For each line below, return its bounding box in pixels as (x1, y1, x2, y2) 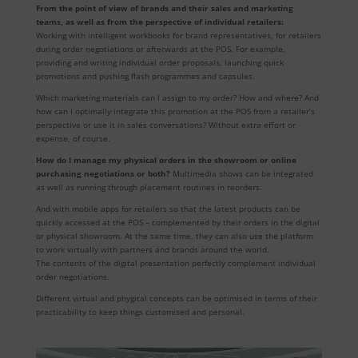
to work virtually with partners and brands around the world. (35, 243, 269, 255)
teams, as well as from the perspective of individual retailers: (35, 15, 284, 27)
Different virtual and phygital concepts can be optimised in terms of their (35, 292, 317, 304)
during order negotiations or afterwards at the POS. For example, (35, 42, 285, 54)
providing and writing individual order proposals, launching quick (35, 56, 284, 68)
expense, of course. (35, 132, 110, 144)
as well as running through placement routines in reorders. (35, 181, 262, 193)
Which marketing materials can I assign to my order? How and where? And (35, 91, 319, 103)
